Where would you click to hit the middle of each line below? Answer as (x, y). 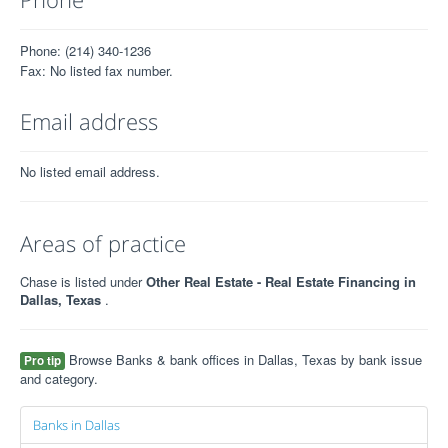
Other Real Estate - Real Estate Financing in (281, 281)
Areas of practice (103, 242)
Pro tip (42, 360)
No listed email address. (90, 171)
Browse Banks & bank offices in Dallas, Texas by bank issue (243, 359)
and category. (59, 378)
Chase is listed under (83, 281)
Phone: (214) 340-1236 (85, 50)
